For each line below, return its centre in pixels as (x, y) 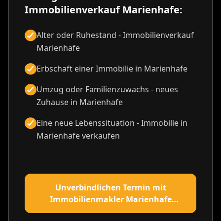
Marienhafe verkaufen (78, 136)
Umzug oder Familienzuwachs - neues (107, 90)
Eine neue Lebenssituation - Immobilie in (112, 123)
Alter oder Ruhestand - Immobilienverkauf (115, 35)
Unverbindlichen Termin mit (110, 188)
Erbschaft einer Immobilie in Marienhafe (112, 69)
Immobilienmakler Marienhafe (110, 200)
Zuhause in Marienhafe (80, 102)
